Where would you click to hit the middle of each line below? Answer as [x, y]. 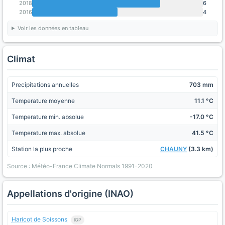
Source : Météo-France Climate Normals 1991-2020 [80, 166]
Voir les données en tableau [53, 28]
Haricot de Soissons [39, 219]
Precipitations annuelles [45, 85]
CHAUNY [174, 149]
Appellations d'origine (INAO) [70, 194]
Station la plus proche [42, 149]
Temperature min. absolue [48, 117]
